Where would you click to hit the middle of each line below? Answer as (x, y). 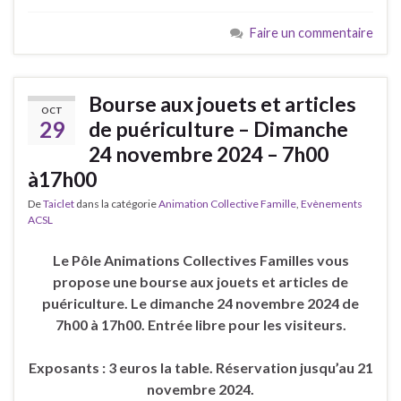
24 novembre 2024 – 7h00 (209, 154)
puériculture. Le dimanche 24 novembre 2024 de (200, 303)
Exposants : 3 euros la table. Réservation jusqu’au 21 (200, 367)
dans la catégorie (116, 203)
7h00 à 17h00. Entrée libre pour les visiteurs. (200, 324)
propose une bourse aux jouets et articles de (200, 281)
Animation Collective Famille (227, 203)
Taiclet (59, 203)
